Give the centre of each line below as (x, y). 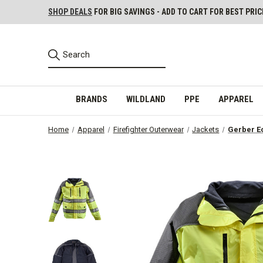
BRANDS (91, 99)
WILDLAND (146, 99)
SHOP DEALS (70, 12)
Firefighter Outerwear (148, 129)
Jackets (206, 129)
